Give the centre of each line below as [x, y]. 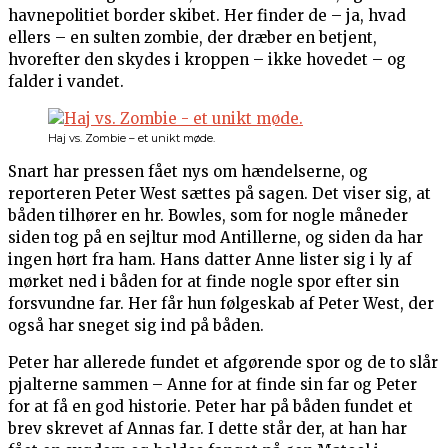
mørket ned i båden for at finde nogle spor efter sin [203, 282]
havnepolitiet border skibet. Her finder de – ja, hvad [207, 16]
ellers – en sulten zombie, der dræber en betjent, [192, 38]
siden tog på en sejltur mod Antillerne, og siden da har [215, 238]
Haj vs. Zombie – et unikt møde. [131, 138]
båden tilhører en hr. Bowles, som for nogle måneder [208, 216]
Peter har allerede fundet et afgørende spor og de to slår [223, 363]
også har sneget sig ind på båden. [136, 326]
